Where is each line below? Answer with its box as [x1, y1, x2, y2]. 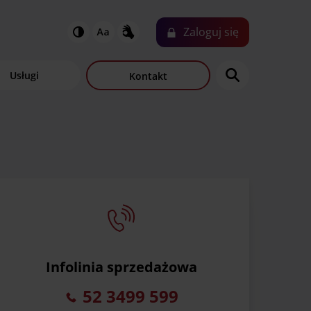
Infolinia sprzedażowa [46, 258, 197, 277]
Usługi [9, 68, 39, 82]
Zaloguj [183, 24, 221, 40]
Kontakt [128, 69, 167, 83]
